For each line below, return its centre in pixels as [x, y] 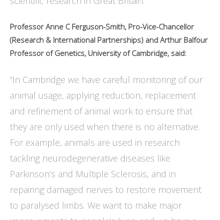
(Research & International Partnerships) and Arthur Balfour [109, 40]
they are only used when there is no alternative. [105, 127]
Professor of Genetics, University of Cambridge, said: [99, 53]
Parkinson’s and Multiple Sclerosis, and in [93, 174]
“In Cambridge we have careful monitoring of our [106, 80]
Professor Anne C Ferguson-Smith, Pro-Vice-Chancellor [102, 27]
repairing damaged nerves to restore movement [106, 190]
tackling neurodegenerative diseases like [90, 158]
